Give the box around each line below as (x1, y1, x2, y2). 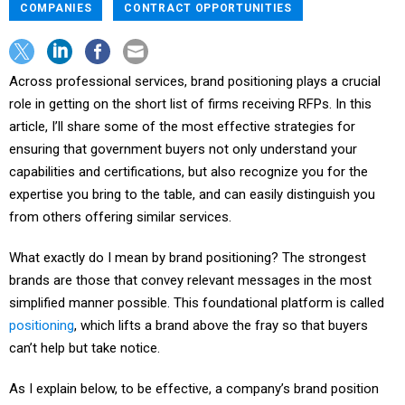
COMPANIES (20, 2, 92, 14)
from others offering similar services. (9, 209, 231, 225)
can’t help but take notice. (9, 340, 160, 356)
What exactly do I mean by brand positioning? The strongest (9, 250, 366, 266)
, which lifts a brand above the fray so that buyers (74, 317, 368, 334)
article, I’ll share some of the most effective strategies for (9, 118, 355, 135)
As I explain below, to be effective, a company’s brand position (9, 381, 379, 397)
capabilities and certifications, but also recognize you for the (9, 164, 368, 180)
